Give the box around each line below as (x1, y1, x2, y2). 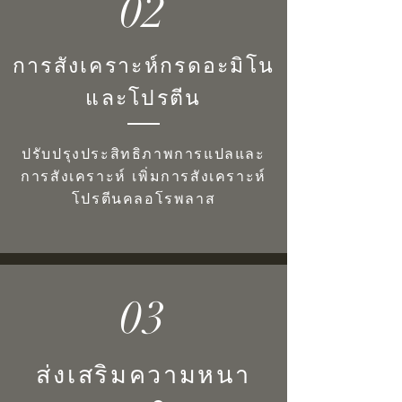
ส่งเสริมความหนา (36, 359, 251, 390)
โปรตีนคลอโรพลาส (71, 188, 216, 208)
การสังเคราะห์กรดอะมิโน (12, 51, 275, 79)
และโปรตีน (85, 83, 202, 111)
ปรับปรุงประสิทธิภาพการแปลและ (22, 144, 266, 163)
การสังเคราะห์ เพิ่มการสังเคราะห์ (21, 166, 267, 186)
